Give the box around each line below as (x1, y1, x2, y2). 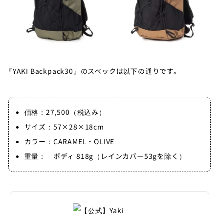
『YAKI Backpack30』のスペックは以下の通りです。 (5, 66, 181, 76)
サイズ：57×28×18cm (24, 122, 104, 132)
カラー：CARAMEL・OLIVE (24, 136, 115, 147)
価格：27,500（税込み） (24, 107, 106, 117)
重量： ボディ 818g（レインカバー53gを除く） (24, 151, 186, 161)
